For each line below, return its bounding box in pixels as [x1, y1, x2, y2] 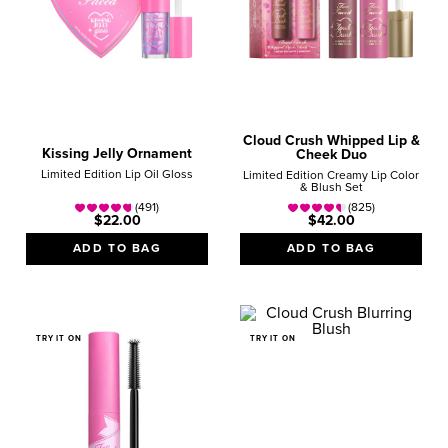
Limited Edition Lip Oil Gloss [41, 168, 193, 181]
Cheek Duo [295, 147, 367, 162]
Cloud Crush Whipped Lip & [242, 133, 420, 148]
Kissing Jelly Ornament [42, 146, 192, 161]
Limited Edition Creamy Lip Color [243, 169, 419, 182]
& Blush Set [299, 181, 363, 194]
